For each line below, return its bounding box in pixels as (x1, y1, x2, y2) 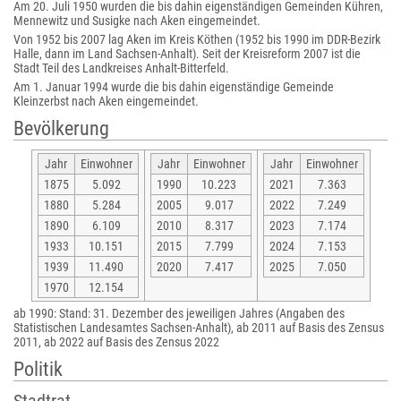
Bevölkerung (13, 117, 109, 140)
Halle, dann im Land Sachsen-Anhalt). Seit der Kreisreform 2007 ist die (13, 47, 361, 61)
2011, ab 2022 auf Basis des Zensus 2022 (13, 335, 219, 349)
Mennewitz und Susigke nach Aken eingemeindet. (13, 13, 260, 28)
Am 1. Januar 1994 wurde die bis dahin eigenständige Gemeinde (13, 80, 334, 94)
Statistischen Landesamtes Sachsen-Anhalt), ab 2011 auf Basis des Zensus (13, 320, 384, 335)
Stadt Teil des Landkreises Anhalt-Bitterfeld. (13, 61, 229, 75)
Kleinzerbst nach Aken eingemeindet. (13, 94, 199, 108)
